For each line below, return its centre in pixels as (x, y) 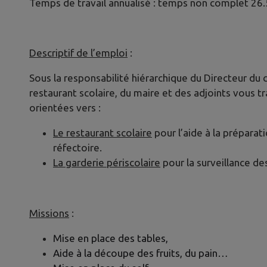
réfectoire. (77, 148)
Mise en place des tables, (111, 238)
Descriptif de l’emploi (78, 53)
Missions (49, 213)
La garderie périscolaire (107, 163)
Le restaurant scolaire (103, 133)
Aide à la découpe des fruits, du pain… (141, 253)
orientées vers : (65, 108)
